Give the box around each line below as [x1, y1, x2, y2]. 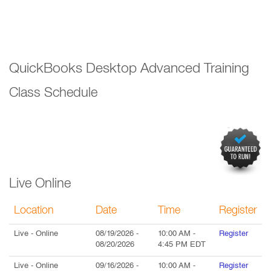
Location [14, 206, 54, 217]
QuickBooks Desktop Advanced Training [9, 63, 249, 77]
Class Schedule [9, 87, 97, 100]
